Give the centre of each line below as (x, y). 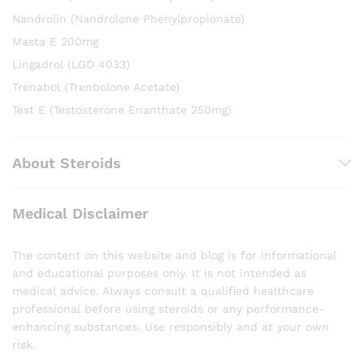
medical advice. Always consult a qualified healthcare (163, 290)
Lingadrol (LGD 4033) (71, 64)
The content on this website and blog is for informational (174, 255)
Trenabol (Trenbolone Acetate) (96, 87)
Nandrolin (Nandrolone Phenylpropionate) (128, 18)
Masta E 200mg (55, 41)
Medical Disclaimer (80, 213)
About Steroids (67, 162)
